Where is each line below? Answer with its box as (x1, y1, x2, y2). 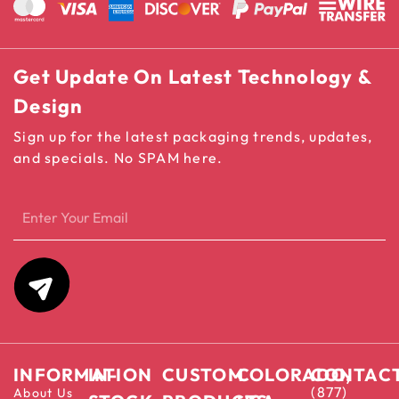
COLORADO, (236, 363, 353, 387)
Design (13, 94, 84, 119)
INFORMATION (13, 363, 153, 387)
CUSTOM (162, 363, 244, 387)
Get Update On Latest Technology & (13, 64, 372, 90)
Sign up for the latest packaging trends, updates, (13, 127, 373, 146)
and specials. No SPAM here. (13, 149, 224, 167)
